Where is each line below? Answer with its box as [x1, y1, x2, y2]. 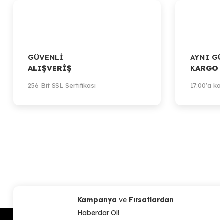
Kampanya [77, 195, 119, 204]
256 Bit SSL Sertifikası [28, 82, 96, 89]
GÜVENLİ [28, 53, 63, 62]
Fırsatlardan [129, 195, 174, 204]
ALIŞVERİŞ [28, 63, 72, 73]
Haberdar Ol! [77, 208, 119, 217]
